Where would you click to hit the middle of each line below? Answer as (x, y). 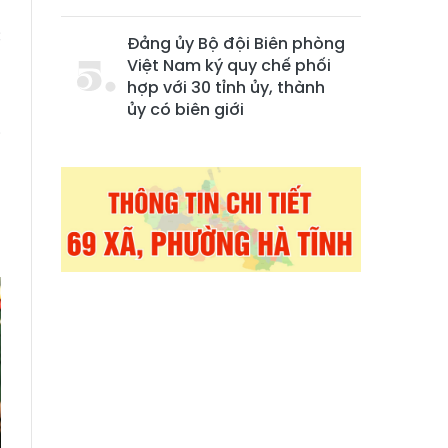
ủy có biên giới (185, 110)
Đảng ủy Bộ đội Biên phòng (236, 44)
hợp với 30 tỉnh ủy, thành (226, 88)
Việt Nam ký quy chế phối (229, 66)
